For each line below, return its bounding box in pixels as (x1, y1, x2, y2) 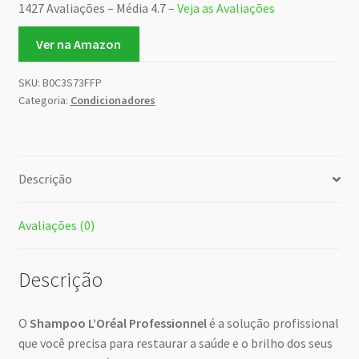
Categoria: (18, 93, 71, 108)
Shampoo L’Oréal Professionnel (29, 314, 207, 331)
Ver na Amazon (36, 35, 122, 52)
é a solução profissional (206, 314, 339, 331)
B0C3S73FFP (42, 75, 102, 91)
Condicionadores (70, 93, 155, 108)
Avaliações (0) (18, 217, 95, 234)
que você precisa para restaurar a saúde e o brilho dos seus (18, 334, 333, 351)
